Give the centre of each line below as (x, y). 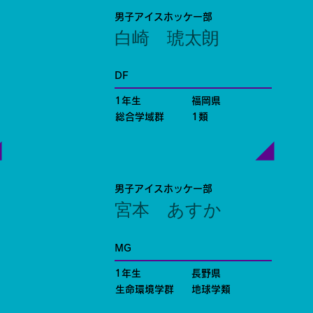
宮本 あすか (168, 211)
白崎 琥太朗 (167, 39)
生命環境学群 (144, 289)
